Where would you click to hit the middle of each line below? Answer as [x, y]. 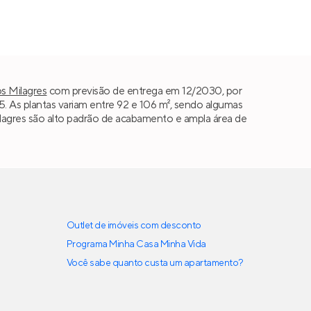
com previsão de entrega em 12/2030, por [144, 91]
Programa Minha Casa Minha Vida [136, 245]
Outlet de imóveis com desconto [134, 226]
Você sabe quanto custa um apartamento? [155, 263]
